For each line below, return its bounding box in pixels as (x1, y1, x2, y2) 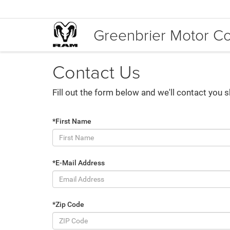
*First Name (52, 117, 91, 125)
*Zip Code (52, 200, 84, 208)
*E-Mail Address (52, 158, 105, 167)
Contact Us (52, 59, 141, 84)
